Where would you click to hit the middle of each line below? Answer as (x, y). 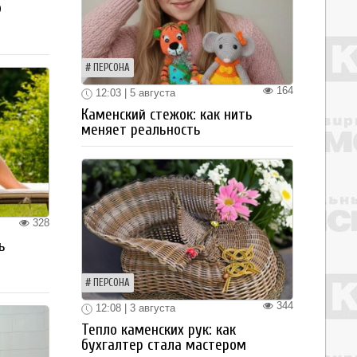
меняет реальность (141, 130)
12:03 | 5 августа (134, 93)
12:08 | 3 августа (134, 308)
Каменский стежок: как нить (167, 115)
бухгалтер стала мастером (164, 345)
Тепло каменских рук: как (159, 330)
